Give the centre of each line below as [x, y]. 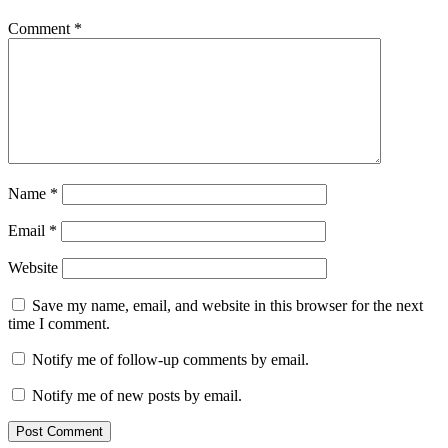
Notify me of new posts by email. [137, 396]
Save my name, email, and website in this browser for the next [227, 306]
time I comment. [59, 324]
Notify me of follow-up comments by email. [170, 360]
